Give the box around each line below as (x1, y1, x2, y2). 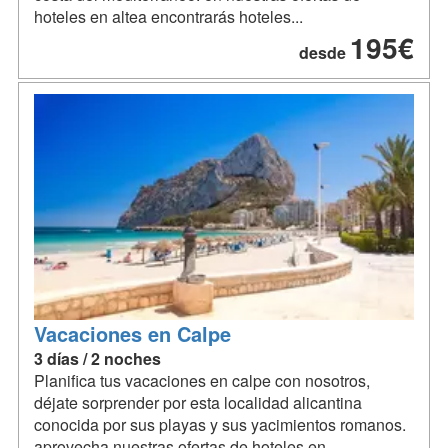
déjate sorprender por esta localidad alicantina (34, 390, 362, 414)
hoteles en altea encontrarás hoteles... (34, 4, 303, 28)
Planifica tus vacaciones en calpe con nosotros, (34, 368, 370, 392)
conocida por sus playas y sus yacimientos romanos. (34, 412, 406, 436)
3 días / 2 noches (34, 346, 161, 370)
